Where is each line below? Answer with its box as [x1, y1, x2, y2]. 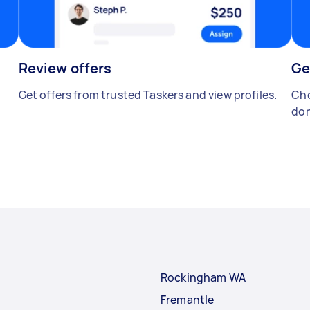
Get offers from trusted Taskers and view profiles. [18, 87, 277, 103]
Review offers [18, 59, 112, 78]
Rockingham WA [161, 270, 246, 286]
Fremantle [161, 292, 215, 308]
